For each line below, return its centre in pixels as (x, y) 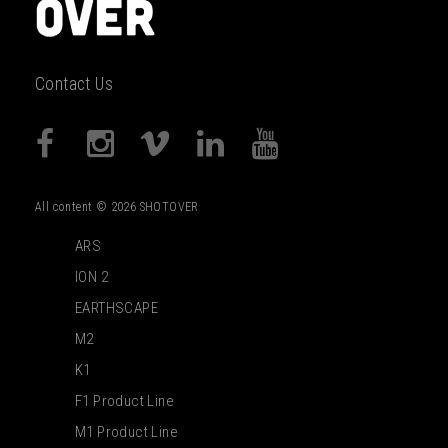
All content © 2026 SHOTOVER (117, 207)
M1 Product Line (126, 432)
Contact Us (74, 84)
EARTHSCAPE (116, 308)
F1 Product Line (124, 401)
